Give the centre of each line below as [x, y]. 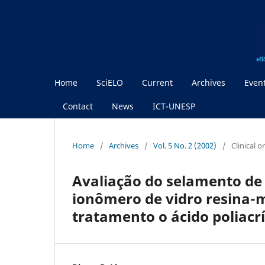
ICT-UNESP [174, 106]
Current [157, 82]
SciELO [110, 82]
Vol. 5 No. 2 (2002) [185, 145]
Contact [78, 106]
